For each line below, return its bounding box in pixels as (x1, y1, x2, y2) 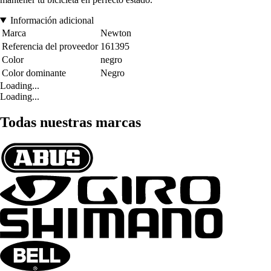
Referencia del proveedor (2, 41, 98, 51)
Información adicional (10, 15, 94, 25)
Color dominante (2, 67, 66, 78)
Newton (100, 27, 131, 38)
